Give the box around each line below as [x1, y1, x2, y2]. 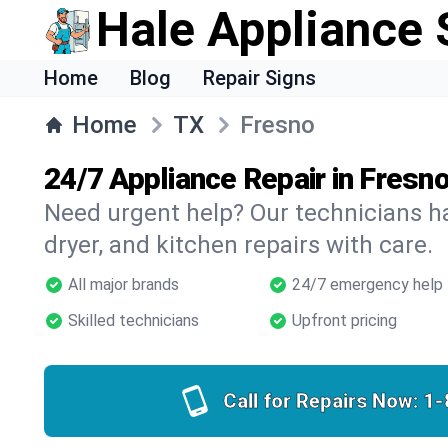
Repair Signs [203, 66, 316, 90]
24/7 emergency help [292, 275, 443, 294]
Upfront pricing [292, 311, 397, 330]
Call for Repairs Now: [222, 389, 419, 413]
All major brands [68, 275, 179, 294]
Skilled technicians [68, 311, 199, 330]
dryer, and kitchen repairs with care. [44, 231, 433, 259]
